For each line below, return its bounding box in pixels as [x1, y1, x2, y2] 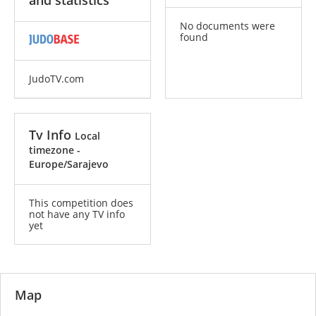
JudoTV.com [29, 72, 84, 85]
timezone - [29, 143, 80, 157]
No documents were [180, 19, 275, 32]
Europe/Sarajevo [29, 157, 109, 171]
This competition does [29, 196, 133, 209]
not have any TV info [29, 207, 125, 221]
